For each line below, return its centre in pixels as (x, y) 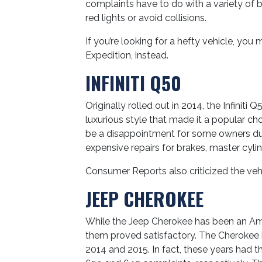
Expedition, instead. (127, 55)
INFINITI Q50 (134, 83)
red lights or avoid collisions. (146, 18)
